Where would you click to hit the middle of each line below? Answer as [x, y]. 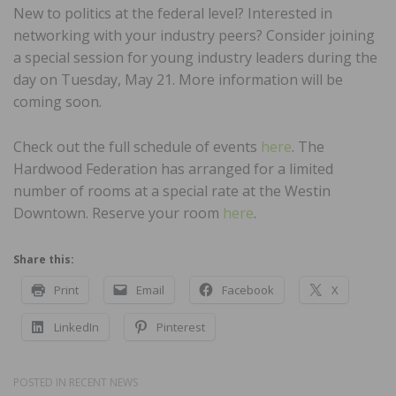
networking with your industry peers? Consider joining [194, 35]
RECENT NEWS [103, 382]
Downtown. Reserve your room [118, 213]
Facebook [248, 289]
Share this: [44, 259]
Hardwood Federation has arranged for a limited [173, 168]
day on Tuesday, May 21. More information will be [178, 79]
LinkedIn [76, 327]
